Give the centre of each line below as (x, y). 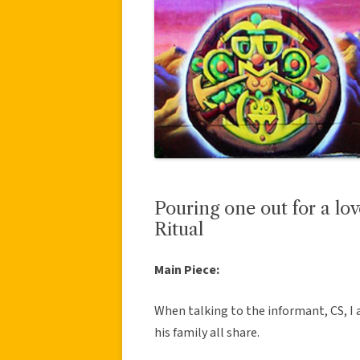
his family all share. (207, 332)
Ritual (179, 229)
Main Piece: (187, 270)
